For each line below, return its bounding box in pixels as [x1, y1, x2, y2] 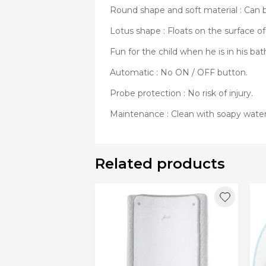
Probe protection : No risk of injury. [110, 88, 253, 99]
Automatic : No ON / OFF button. [110, 67, 248, 78]
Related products [95, 155, 225, 173]
